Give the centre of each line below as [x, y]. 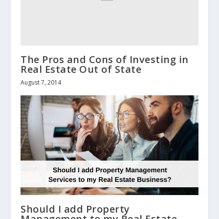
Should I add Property [75, 209]
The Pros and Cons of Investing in [105, 59]
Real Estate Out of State [81, 69]
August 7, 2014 [41, 82]
